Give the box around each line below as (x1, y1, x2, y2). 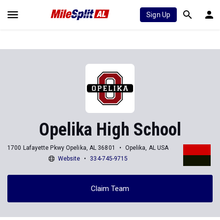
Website (57, 155, 81, 162)
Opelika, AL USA (125, 144, 169, 151)
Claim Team (90, 184, 130, 193)
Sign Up (146, 11, 170, 19)
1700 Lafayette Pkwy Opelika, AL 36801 (7, 144, 115, 151)
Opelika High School (38, 119, 182, 140)
